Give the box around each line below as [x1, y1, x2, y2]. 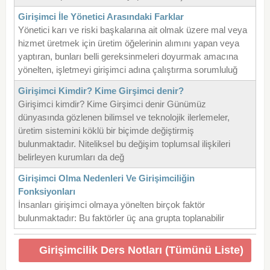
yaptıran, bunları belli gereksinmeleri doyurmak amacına [17, 51, 238, 62]
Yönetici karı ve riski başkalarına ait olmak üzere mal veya [17, 25, 247, 36]
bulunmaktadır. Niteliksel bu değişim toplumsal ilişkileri [17, 139, 230, 149]
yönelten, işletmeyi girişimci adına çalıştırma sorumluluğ [17, 64, 237, 75]
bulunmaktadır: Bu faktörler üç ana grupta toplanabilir [17, 213, 224, 224]
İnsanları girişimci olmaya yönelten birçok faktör [17, 199, 205, 210]
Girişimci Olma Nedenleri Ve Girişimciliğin [17, 173, 195, 184]
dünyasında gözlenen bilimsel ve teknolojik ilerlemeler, [17, 112, 230, 123]
